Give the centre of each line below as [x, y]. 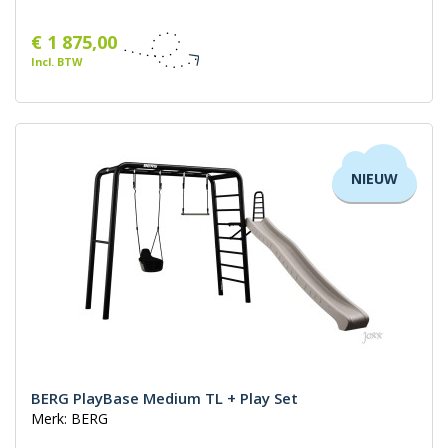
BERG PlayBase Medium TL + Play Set [164, 398]
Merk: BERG [69, 419]
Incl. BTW [56, 62]
